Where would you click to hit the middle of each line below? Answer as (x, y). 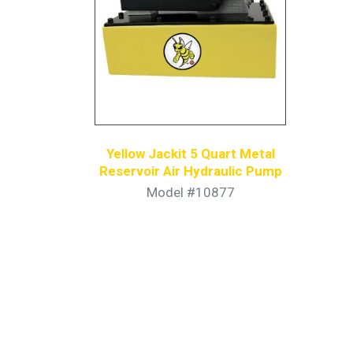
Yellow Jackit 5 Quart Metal (190, 154)
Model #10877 (190, 192)
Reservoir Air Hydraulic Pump (190, 171)
